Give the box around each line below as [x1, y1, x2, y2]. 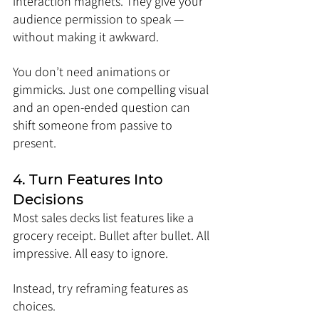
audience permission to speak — [13, 11, 187, 27]
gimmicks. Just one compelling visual [13, 81, 211, 98]
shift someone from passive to [13, 117, 175, 133]
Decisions [13, 191, 83, 208]
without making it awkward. [13, 28, 159, 45]
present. [13, 135, 56, 151]
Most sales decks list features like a [13, 209, 197, 226]
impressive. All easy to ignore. [13, 245, 168, 261]
